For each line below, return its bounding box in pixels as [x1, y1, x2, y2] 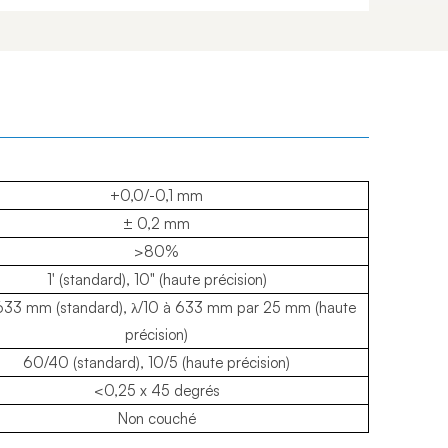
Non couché [117, 408, 196, 428]
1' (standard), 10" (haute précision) [46, 269, 267, 289]
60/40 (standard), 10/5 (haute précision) [23, 352, 290, 372]
